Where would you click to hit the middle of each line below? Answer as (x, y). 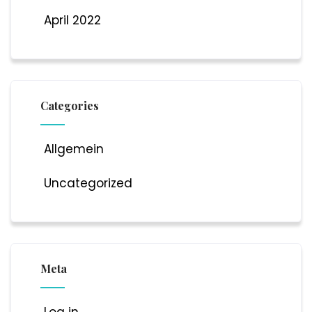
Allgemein (73, 149)
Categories (69, 105)
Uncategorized (88, 183)
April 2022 (72, 20)
